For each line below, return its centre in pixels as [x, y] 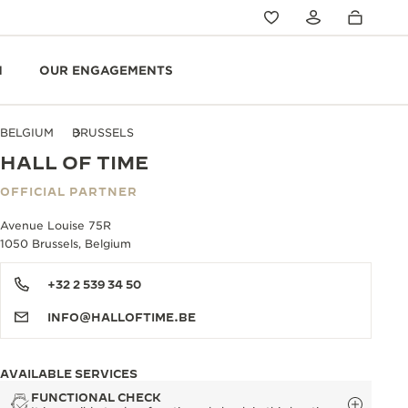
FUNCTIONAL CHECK [96, 397]
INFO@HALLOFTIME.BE [122, 317]
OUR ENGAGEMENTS [106, 70]
